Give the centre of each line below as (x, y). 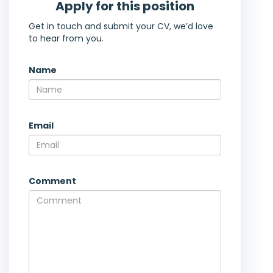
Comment (52, 181)
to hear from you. (66, 39)
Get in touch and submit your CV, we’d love (121, 27)
